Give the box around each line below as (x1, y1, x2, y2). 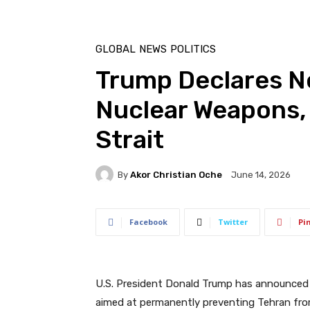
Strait (95, 125, 164, 155)
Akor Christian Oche (130, 169, 222, 180)
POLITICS (170, 43, 216, 56)
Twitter (218, 217, 248, 228)
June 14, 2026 (231, 170, 291, 181)
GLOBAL (95, 43, 136, 56)
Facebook (129, 217, 167, 228)
